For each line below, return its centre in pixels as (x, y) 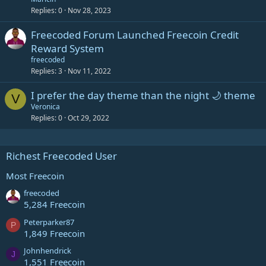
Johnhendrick (47, 250)
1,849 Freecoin (54, 233)
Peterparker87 (49, 222)
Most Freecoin (35, 176)
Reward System (67, 48)
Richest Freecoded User (61, 156)
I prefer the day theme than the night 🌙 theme (143, 95)
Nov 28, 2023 (89, 10)
